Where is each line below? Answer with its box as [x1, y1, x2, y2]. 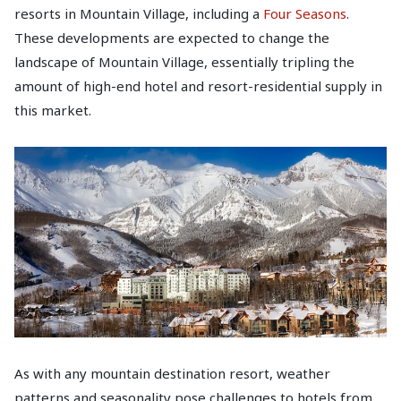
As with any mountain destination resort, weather [14, 364, 330, 383]
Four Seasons [263, 4, 346, 22]
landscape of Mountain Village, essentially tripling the [14, 53, 354, 71]
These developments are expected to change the [14, 29, 329, 47]
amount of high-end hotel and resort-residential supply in [14, 77, 382, 95]
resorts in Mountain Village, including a [14, 4, 263, 22]
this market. [14, 101, 91, 119]
